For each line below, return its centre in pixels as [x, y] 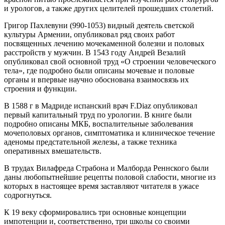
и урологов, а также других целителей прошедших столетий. [109, 8]
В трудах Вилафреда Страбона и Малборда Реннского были [106, 168]
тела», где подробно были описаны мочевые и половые [99, 70]
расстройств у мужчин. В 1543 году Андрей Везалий [95, 52]
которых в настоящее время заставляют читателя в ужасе [101, 186]
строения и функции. [40, 88]
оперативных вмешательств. [53, 151]
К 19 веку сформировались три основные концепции [95, 212]
